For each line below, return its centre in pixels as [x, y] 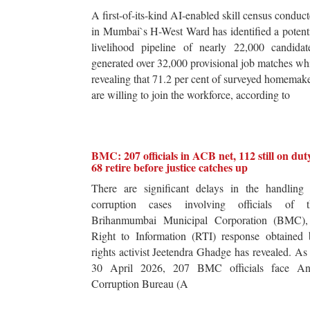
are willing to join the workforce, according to [191, 94]
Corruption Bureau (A [140, 283]
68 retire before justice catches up [170, 167]
